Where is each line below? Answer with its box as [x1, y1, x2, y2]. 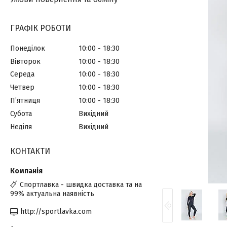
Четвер [10, 83, 34, 92]
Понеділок [10, 44, 45, 53]
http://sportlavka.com [20, 207, 92, 216]
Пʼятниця [10, 96, 40, 105]
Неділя [10, 122, 32, 131]
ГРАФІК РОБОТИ [10, 23, 71, 33]
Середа [10, 70, 34, 79]
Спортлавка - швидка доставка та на [20, 180, 142, 189]
